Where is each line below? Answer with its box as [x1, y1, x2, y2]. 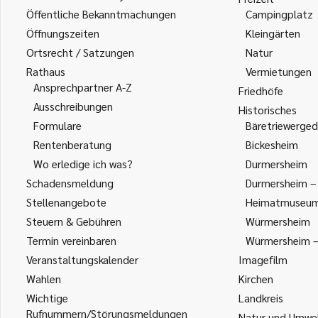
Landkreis [238, 290, 283, 305]
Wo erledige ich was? [33, 156, 133, 171]
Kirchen [238, 271, 273, 286]
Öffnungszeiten [26, 26, 99, 40]
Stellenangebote [26, 194, 106, 209]
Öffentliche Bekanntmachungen [26, 6, 176, 21]
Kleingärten [246, 26, 300, 40]
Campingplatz [246, 6, 313, 21]
